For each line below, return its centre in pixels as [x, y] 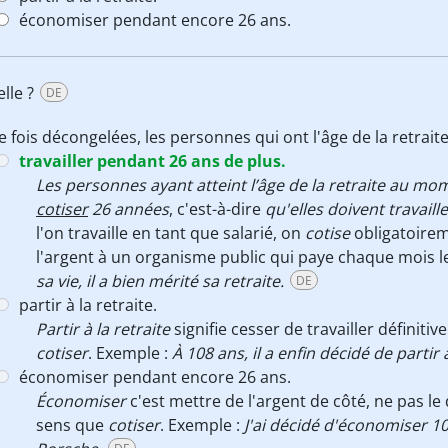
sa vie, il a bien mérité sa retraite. [160, 281]
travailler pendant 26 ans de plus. [152, 161]
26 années [128, 209]
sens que [72, 425]
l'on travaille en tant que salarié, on [170, 233]
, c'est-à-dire [217, 209]
